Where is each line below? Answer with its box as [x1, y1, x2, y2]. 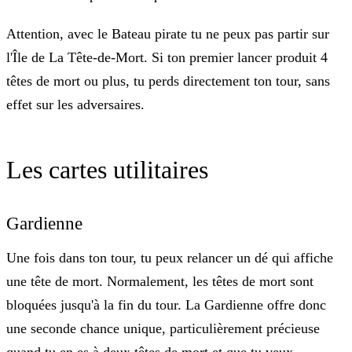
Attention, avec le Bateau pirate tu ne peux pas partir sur [6, 26, 329, 42]
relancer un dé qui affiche [187, 250, 333, 266]
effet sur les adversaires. [6, 97, 145, 113]
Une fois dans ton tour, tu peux [6, 250, 187, 266]
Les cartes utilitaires [6, 156, 208, 185]
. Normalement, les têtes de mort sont [99, 273, 313, 290]
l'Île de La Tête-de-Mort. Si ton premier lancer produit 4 [6, 49, 328, 66]
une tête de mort [6, 273, 99, 290]
